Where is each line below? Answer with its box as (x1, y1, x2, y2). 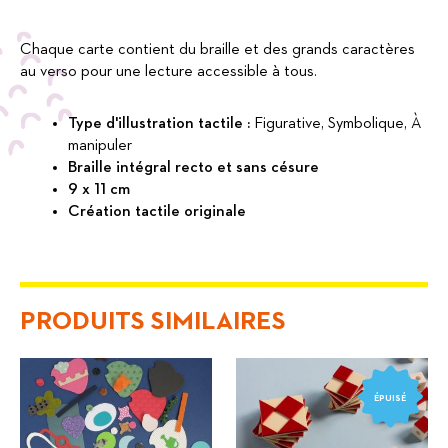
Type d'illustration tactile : (68, 116, 254, 133)
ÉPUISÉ (374, 393, 407, 403)
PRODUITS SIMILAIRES (20, 308, 286, 335)
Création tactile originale (68, 204, 246, 221)
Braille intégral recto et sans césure (68, 160, 319, 177)
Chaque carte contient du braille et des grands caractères (20, 42, 415, 59)
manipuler (68, 138, 132, 155)
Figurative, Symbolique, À (254, 116, 421, 133)
